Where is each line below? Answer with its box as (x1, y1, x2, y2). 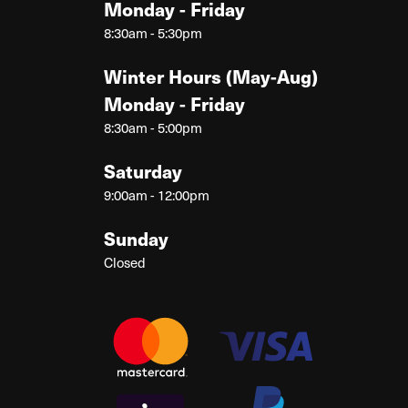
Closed (104, 251, 146, 272)
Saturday (104, 157, 182, 185)
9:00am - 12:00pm (104, 184, 209, 205)
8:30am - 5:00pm (104, 117, 202, 138)
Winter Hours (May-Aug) (104, 62, 318, 90)
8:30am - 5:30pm (104, 22, 202, 43)
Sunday (104, 224, 168, 252)
